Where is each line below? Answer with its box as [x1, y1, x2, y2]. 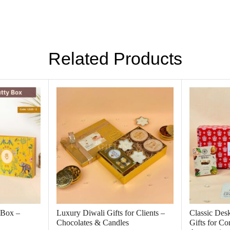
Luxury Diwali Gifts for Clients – [56, 208, 165, 218]
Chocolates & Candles [56, 218, 129, 227]
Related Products [48, 48, 182, 68]
